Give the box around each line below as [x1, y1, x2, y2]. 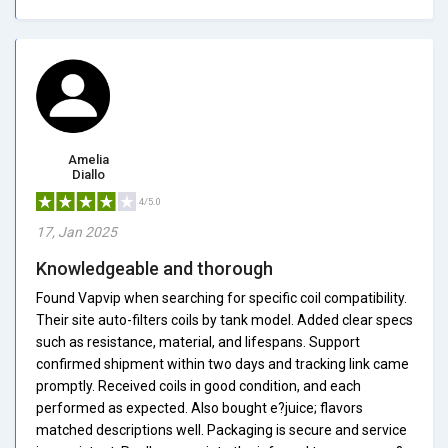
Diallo [72, 166, 105, 182]
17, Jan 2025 [36, 223, 117, 240]
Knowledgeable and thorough [36, 257, 273, 279]
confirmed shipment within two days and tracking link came [36, 355, 409, 372]
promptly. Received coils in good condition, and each [36, 377, 361, 394]
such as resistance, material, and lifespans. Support [36, 333, 360, 350]
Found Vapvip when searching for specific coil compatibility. [36, 289, 407, 306]
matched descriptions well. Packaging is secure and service [36, 421, 407, 438]
